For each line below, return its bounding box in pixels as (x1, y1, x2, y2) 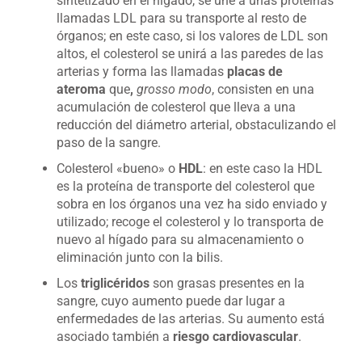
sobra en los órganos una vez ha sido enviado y (57, 196, 327, 212)
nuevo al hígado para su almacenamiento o (57, 232, 304, 247)
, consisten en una (212, 82, 314, 97)
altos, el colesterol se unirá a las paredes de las (57, 46, 323, 61)
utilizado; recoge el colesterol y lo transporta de (57, 214, 323, 229)
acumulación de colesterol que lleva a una (57, 99, 296, 115)
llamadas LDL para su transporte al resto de (57, 11, 306, 26)
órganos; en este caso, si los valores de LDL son (57, 28, 328, 44)
